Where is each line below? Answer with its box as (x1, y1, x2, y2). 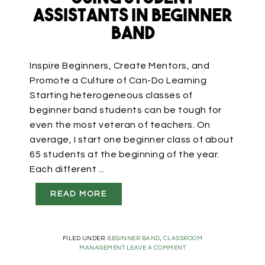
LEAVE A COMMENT (126, 245, 186, 251)
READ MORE (50, 190, 107, 199)
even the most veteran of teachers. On (30, 120, 211, 130)
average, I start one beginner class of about (30, 135, 234, 145)
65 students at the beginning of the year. (30, 150, 219, 160)
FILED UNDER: (62, 235, 108, 242)
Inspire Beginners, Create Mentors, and (30, 61, 209, 71)
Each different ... (30, 164, 105, 174)
